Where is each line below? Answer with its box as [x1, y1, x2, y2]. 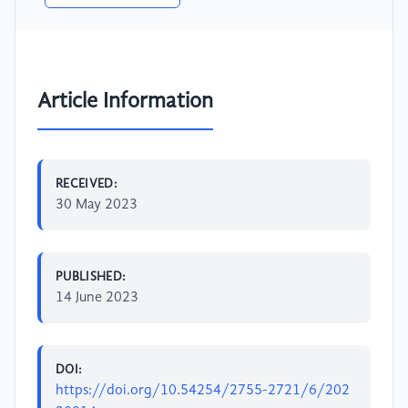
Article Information [37, 90, 213, 113]
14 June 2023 [56, 290, 138, 305]
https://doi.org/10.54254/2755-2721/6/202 [56, 382, 350, 398]
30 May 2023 [56, 197, 138, 212]
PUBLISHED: [56, 270, 127, 283]
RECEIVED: [56, 177, 118, 190]
